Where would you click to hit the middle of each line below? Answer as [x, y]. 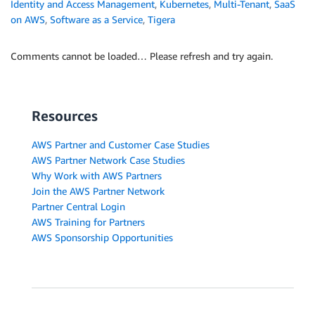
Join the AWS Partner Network [98, 191]
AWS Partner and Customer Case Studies [121, 144]
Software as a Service [96, 19]
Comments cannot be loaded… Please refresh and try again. [142, 56]
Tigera [161, 19]
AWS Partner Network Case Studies [108, 160]
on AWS [28, 19]
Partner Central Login [78, 206]
